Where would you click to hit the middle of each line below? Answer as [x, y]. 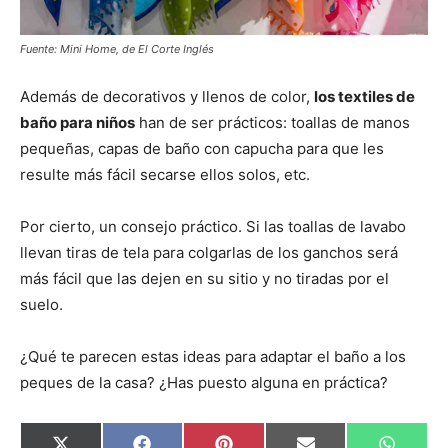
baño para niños [77, 123]
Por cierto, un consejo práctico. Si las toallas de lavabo [213, 227]
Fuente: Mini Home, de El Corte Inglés [117, 49]
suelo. [41, 305]
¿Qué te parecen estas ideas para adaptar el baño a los [213, 357]
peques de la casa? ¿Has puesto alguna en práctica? [204, 383]
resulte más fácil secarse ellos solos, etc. [165, 175]
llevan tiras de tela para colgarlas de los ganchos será [209, 253]
